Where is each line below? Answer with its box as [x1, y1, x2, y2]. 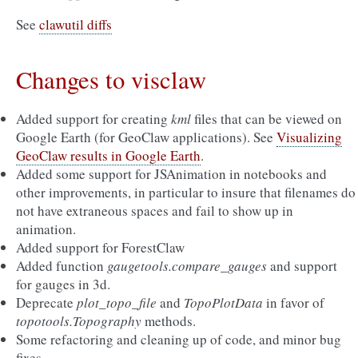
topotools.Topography [16, 312, 141, 330]
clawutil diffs [39, 15, 112, 34]
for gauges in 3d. [16, 275, 110, 293]
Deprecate [16, 293, 77, 312]
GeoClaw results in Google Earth [16, 146, 201, 165]
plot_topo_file [77, 293, 157, 312]
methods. [141, 312, 196, 330]
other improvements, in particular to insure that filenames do [16, 183, 356, 201]
